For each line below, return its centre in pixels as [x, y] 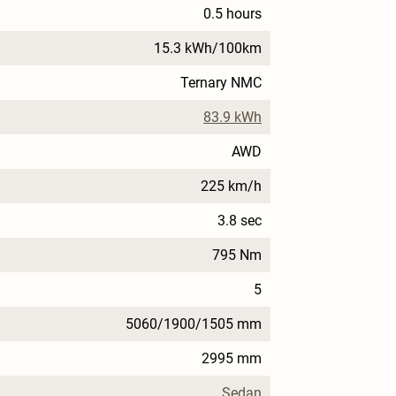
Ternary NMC [221, 83]
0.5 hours [232, 14]
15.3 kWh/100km [208, 49]
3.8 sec [240, 221]
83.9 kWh [232, 118]
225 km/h [231, 187]
